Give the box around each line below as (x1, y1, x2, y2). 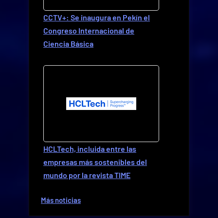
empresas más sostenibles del (43, 157, 147, 166)
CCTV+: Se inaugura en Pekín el (43, 12, 150, 22)
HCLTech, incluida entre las (43, 144, 136, 153)
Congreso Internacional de (43, 25, 134, 35)
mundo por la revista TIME (43, 170, 130, 180)
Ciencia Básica (43, 38, 93, 48)
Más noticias (41, 195, 81, 204)
